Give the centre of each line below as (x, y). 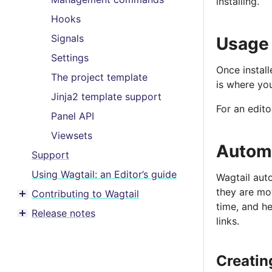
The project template (99, 77)
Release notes (63, 213)
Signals (67, 38)
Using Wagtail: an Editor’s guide (104, 174)
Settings (70, 58)
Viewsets (72, 135)
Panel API (73, 116)
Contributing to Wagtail (85, 194)
